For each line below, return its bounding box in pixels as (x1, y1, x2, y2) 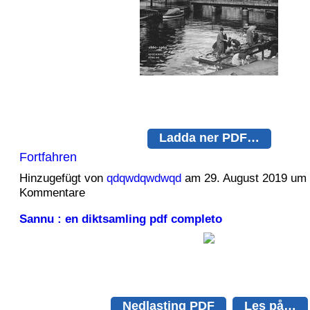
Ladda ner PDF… (158, 129, 259, 145)
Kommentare (19, 186, 85, 200)
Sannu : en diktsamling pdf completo (19, 211, 222, 226)
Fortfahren (19, 149, 77, 164)
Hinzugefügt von (19, 172, 107, 185)
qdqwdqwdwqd (106, 172, 181, 185)
